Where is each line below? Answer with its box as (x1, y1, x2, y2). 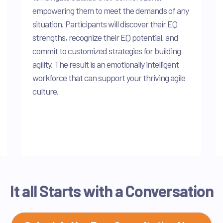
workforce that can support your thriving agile (32, 72, 185, 83)
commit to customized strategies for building (32, 45, 181, 56)
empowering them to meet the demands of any (32, 4, 189, 16)
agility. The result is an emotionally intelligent (32, 58, 179, 70)
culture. (32, 85, 59, 97)
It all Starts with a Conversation (9, 181, 214, 201)
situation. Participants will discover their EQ (32, 18, 177, 29)
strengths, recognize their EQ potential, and (32, 31, 178, 43)
